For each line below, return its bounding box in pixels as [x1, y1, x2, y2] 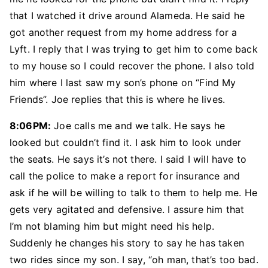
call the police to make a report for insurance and [10, 170, 240, 182]
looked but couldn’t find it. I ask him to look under [10, 136, 242, 148]
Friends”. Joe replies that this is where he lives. [10, 93, 226, 105]
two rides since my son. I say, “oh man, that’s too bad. [10, 254, 258, 266]
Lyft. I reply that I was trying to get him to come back [10, 43, 258, 55]
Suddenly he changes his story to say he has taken [10, 237, 244, 249]
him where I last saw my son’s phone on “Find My [10, 77, 236, 89]
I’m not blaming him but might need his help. [10, 220, 215, 232]
